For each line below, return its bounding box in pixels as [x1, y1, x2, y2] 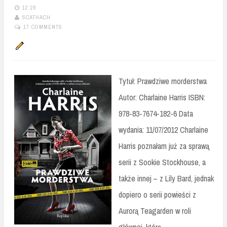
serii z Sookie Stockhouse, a [119, 156, 206, 168]
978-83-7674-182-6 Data [119, 107, 193, 119]
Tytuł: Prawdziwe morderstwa [119, 75, 207, 87]
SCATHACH [22, 14, 51, 21]
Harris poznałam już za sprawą [119, 140, 209, 152]
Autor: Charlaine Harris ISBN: [119, 91, 205, 103]
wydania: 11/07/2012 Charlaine [119, 124, 208, 135]
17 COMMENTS [23, 23, 62, 31]
